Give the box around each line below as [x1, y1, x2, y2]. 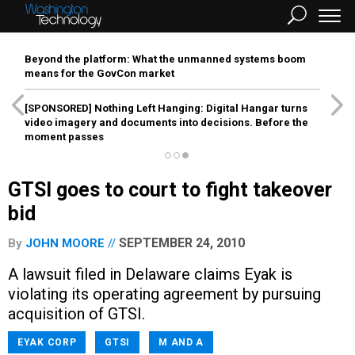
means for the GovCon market [25, 67, 174, 79]
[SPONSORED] [25, 102, 92, 114]
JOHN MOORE [25, 236, 105, 250]
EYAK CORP [17, 337, 77, 348]
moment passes [25, 131, 104, 143]
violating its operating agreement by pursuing [8, 284, 321, 303]
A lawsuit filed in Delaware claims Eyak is [8, 265, 292, 284]
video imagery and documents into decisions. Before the [25, 116, 308, 128]
